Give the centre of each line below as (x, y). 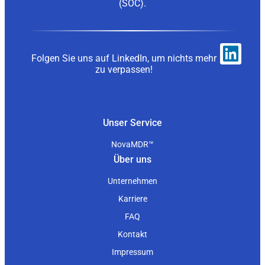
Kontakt (132, 234)
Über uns (132, 159)
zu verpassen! (124, 69)
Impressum (132, 252)
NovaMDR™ (132, 144)
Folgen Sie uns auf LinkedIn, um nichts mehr (124, 58)
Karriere (132, 198)
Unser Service (132, 122)
